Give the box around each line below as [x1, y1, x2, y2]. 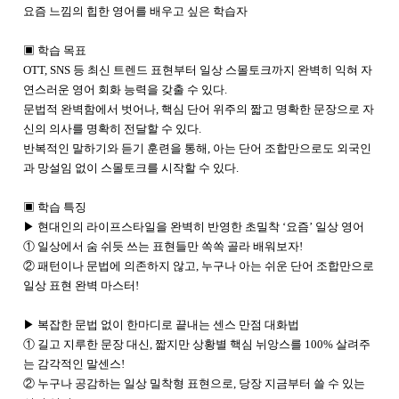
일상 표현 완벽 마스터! [23, 278, 139, 292]
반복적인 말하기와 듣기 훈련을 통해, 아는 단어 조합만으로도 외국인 [23, 141, 371, 155]
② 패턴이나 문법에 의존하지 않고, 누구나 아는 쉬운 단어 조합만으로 [23, 258, 374, 273]
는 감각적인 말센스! [23, 356, 125, 370]
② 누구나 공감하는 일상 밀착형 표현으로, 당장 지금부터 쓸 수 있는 [23, 376, 365, 390]
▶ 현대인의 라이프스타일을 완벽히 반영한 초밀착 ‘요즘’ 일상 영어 [23, 219, 364, 233]
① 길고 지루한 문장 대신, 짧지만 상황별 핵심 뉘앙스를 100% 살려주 [23, 337, 370, 351]
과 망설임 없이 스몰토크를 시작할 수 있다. [23, 160, 239, 175]
